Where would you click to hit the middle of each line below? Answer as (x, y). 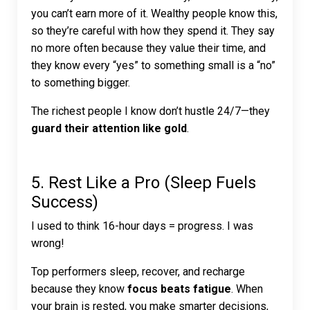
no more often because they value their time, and (148, 48)
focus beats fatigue (179, 289)
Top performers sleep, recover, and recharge (138, 272)
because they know (79, 289)
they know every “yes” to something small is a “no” (153, 66)
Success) (65, 202)
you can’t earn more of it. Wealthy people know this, (154, 14)
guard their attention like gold (109, 129)
